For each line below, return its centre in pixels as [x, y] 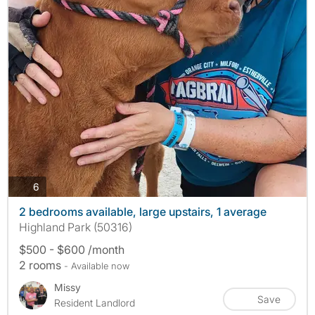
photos [54, 186]
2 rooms [41, 265]
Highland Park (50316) [76, 227]
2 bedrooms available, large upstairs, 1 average [143, 212]
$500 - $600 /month [72, 250]
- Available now [97, 266]
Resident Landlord [95, 303]
